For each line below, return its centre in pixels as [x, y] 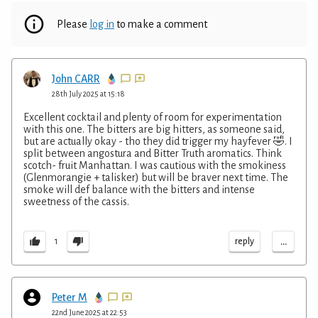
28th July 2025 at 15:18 [88, 93]
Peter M [70, 297]
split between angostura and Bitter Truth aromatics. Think [153, 153]
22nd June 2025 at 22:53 [89, 312]
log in [102, 24]
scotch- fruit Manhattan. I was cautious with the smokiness [155, 165]
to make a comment [161, 24]
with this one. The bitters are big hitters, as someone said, [154, 129]
